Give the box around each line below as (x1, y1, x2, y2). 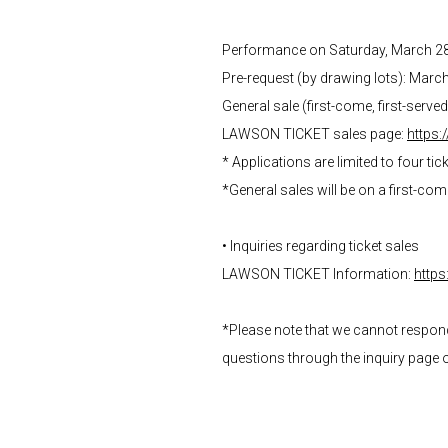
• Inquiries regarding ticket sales (222, 237, 419, 254)
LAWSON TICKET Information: (222, 265, 414, 282)
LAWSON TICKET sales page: (222, 125, 407, 142)
